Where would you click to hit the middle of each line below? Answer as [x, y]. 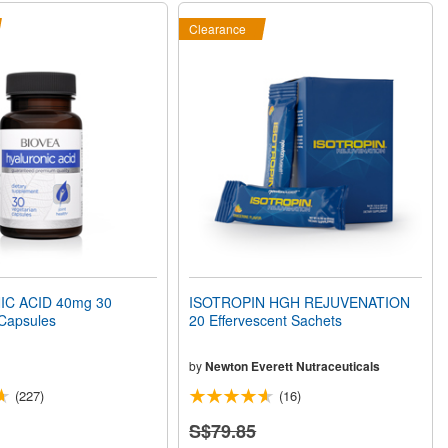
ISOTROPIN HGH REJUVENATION [300, 301]
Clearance [218, 28]
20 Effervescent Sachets [266, 319]
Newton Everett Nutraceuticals [293, 365]
